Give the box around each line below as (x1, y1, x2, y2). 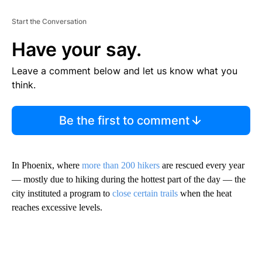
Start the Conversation (12, 16, 87, 26)
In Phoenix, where (12, 160, 82, 170)
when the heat (178, 188, 232, 198)
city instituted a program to (12, 188, 112, 198)
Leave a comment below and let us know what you (12, 64, 237, 77)
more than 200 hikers (82, 160, 160, 170)
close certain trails (112, 188, 178, 198)
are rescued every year (160, 160, 244, 170)
